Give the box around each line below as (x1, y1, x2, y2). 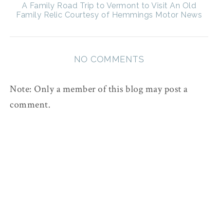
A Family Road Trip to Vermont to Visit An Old (21, 1, 197, 11)
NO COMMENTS (73, 54, 145, 65)
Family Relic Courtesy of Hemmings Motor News (16, 10, 202, 20)
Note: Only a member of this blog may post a (10, 83, 188, 96)
